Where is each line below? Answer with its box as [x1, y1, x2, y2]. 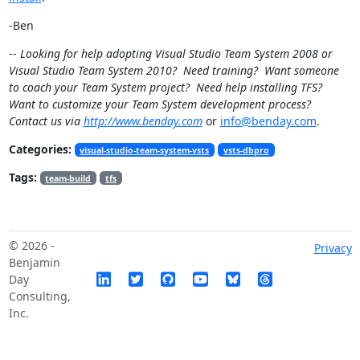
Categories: [8, 141, 72, 157]
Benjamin [8, 254, 60, 270]
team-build [45, 172, 92, 184]
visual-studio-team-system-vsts [80, 144, 210, 156]
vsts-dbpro [223, 144, 269, 156]
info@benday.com [219, 112, 317, 129]
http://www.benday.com [83, 112, 202, 129]
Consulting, [8, 288, 71, 304]
